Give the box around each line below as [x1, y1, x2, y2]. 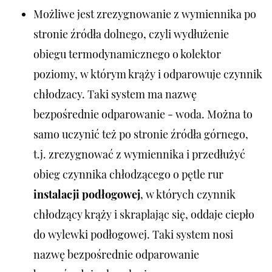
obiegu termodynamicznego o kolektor [33, 47, 221, 62]
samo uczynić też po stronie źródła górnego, [33, 127, 248, 142]
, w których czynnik [140, 187, 236, 202]
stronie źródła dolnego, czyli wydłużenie [33, 27, 229, 42]
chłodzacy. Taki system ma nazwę [33, 87, 197, 102]
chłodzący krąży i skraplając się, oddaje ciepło [33, 207, 254, 222]
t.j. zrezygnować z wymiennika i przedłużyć [33, 147, 245, 162]
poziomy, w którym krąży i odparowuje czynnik [33, 67, 262, 82]
